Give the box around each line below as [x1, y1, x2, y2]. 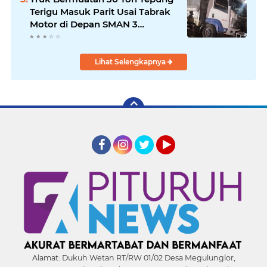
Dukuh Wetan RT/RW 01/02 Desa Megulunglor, [60, 253, 235, 262]
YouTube [156, 154, 191, 165]
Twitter [135, 154, 164, 165]
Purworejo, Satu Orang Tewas [30, 30, 164, 42]
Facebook [92, 154, 132, 165]
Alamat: [32, 253, 60, 262]
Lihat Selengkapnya [94, 57, 167, 66]
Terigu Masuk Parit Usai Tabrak [30, 5, 170, 17]
